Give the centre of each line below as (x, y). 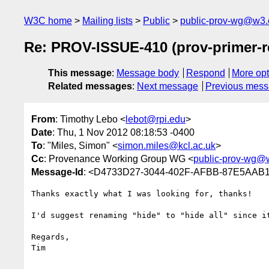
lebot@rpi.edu (156, 119)
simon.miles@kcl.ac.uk (167, 145)
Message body (148, 73)
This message (80, 73)
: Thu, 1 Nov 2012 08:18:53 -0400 (123, 132)
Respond (205, 73)
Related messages (90, 86)
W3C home (48, 21)
